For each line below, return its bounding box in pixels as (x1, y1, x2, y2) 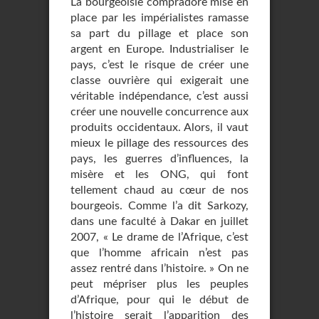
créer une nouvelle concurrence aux (70, 106, 249, 117)
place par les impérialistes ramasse (70, 12, 249, 23)
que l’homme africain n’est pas (70, 247, 249, 258)
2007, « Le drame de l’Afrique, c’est (70, 231, 249, 243)
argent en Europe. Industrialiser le (70, 43, 249, 55)
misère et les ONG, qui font (70, 169, 249, 180)
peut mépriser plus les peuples (70, 278, 249, 290)
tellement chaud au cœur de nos (70, 184, 249, 196)
